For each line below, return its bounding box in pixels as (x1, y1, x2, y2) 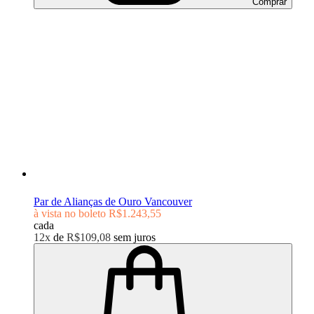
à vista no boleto (34, 207, 106, 220)
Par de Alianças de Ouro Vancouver (34, 196, 192, 208)
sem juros (114, 231, 156, 244)
